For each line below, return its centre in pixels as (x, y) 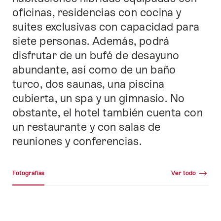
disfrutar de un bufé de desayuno (96, 55)
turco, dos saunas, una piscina (89, 84)
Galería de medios (42, 166)
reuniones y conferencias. (77, 141)
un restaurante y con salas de (87, 127)
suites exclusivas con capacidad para (106, 27)
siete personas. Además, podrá (91, 41)
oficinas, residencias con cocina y (97, 13)
